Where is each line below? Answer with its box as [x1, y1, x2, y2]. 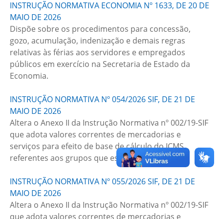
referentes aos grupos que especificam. [10, 153, 155, 163]
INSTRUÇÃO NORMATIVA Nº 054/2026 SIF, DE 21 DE [10, 94, 195, 105]
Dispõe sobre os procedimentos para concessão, [10, 23, 191, 34]
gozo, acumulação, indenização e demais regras [10, 35, 185, 46]
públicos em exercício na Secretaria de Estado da [10, 59, 190, 69]
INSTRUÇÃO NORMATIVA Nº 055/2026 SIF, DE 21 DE [10, 176, 195, 187]
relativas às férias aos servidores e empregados [10, 47, 185, 58]
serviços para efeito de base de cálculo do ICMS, [10, 141, 186, 152]
